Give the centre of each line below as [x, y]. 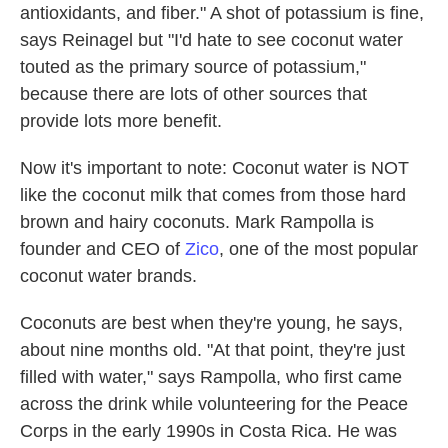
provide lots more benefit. [121, 121]
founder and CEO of [102, 249]
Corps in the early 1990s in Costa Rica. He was [208, 431]
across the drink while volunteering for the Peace [214, 404]
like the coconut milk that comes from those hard [213, 195]
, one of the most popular [318, 249]
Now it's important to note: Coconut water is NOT [214, 168]
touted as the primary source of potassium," [193, 67]
